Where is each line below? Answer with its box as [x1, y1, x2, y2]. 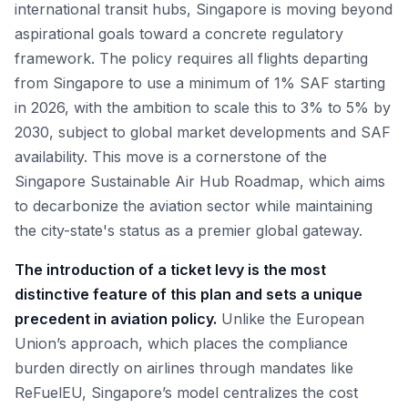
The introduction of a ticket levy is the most [15, 260, 326, 279]
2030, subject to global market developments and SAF [15, 123, 391, 141]
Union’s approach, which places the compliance [15, 334, 348, 352]
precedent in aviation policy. [15, 310, 217, 328]
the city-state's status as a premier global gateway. [15, 221, 362, 240]
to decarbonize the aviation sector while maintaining [15, 197, 372, 215]
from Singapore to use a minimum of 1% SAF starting [15, 74, 385, 92]
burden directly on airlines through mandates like [15, 359, 353, 377]
